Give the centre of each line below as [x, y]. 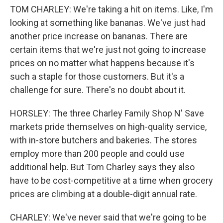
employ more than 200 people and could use [97, 154]
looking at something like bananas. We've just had [108, 23]
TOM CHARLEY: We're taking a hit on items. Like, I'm [111, 9]
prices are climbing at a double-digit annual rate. [104, 194]
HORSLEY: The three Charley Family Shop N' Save [107, 113]
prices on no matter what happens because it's [102, 63]
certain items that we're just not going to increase [108, 50]
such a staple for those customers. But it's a [97, 76]
